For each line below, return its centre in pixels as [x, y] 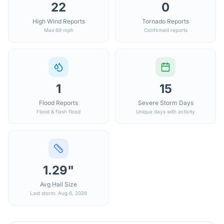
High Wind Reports [58, 21]
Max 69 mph [58, 30]
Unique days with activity [165, 111]
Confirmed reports [165, 30]
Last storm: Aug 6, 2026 [58, 193]
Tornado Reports [165, 21]
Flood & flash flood [58, 111]
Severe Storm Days [165, 103]
